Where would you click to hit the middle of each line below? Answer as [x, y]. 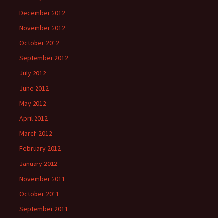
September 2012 [44, 58]
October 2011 [39, 194]
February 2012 [40, 148]
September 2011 [44, 209]
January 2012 [38, 163]
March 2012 [36, 133]
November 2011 [42, 179]
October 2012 [39, 43]
